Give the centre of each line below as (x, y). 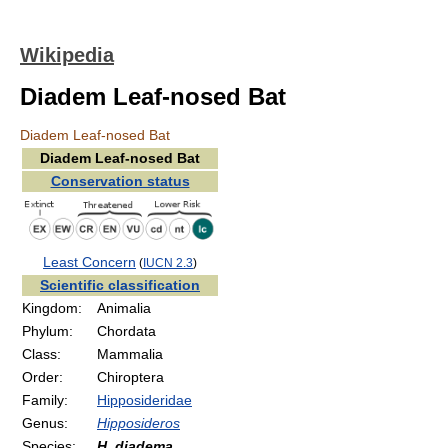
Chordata (126, 331)
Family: (45, 400)
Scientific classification (120, 285)
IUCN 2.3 (168, 262)
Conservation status (120, 181)
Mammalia (130, 354)
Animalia (124, 308)
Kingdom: (52, 308)
